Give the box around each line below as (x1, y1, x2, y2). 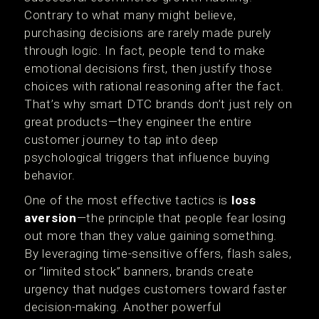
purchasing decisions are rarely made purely (24, 26, 272, 40)
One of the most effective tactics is (24, 193, 231, 207)
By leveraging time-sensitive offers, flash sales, (24, 246, 292, 261)
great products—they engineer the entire (24, 115, 252, 129)
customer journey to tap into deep (24, 132, 219, 147)
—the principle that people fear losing (76, 211, 286, 225)
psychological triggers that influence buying (24, 150, 270, 164)
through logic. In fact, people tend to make (24, 43, 266, 58)
